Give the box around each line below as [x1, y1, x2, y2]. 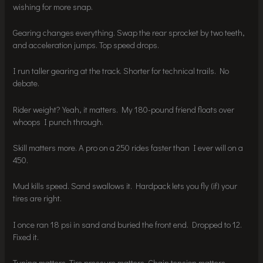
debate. [13, 77, 40, 89]
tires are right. [13, 193, 62, 204]
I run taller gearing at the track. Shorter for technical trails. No [13, 65, 230, 77]
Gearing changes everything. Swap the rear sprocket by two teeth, [13, 27, 245, 39]
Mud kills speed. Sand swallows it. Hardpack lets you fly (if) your [13, 180, 238, 192]
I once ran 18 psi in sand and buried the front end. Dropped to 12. [13, 218, 242, 230]
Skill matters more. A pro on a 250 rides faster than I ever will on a [13, 142, 244, 154]
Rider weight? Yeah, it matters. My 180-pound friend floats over [13, 103, 235, 115]
